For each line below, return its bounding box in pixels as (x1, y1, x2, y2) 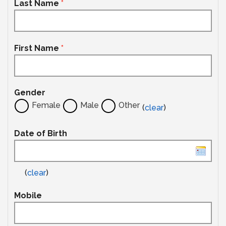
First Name (14, 43, 61, 53)
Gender (14, 88, 45, 98)
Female (32, 100, 61, 110)
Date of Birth (14, 129, 67, 139)
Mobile (14, 191, 42, 201)
